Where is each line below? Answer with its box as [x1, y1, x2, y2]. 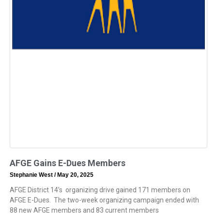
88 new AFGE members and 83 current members [10, 206, 159, 215]
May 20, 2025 [56, 171, 93, 179]
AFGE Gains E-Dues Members [10, 158, 125, 169]
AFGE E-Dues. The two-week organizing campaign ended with [10, 196, 199, 204]
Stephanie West [10, 171, 54, 179]
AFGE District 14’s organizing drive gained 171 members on [10, 186, 190, 194]
